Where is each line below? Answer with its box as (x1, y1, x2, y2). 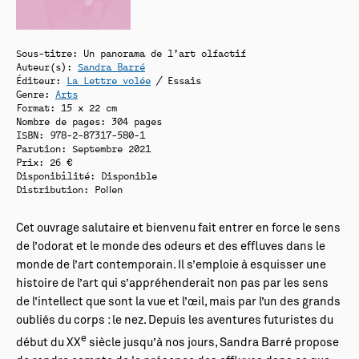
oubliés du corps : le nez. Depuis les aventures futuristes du (16, 315, 333, 326)
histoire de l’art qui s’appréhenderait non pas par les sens (16, 278, 329, 289)
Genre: (16, 87, 55, 99)
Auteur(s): (16, 60, 78, 72)
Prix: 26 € (16, 155, 72, 167)
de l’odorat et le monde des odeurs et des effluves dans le (16, 241, 325, 252)
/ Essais (151, 74, 201, 86)
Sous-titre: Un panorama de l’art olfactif (16, 46, 246, 58)
